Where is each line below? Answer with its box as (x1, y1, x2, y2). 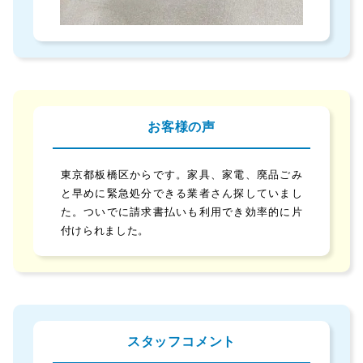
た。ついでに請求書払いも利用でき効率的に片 (60, 204, 303, 220)
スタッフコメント (126, 332, 237, 351)
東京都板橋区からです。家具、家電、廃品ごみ (60, 167, 303, 182)
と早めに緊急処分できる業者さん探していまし (60, 186, 303, 201)
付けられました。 (60, 223, 149, 238)
